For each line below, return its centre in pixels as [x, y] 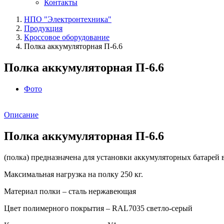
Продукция [43, 28]
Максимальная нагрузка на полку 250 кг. [73, 174]
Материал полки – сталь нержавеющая [70, 191]
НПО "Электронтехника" [68, 19]
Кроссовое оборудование [67, 37]
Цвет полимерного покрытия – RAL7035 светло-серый [98, 208]
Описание [21, 114]
